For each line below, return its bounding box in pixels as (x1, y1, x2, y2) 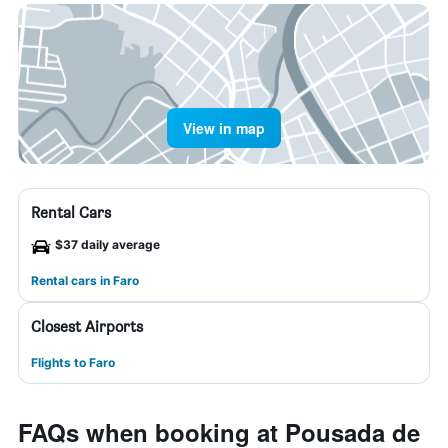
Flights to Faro (31, 355, 115, 370)
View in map (183, 118, 265, 138)
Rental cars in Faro (31, 273, 139, 288)
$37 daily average (55, 237, 160, 252)
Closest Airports (31, 317, 143, 336)
